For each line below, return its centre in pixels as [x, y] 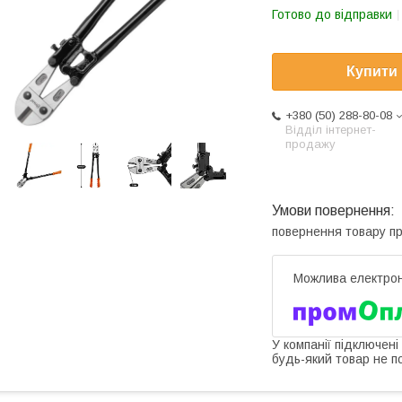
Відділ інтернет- [331, 130]
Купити [372, 72]
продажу [310, 144]
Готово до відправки [332, 14]
